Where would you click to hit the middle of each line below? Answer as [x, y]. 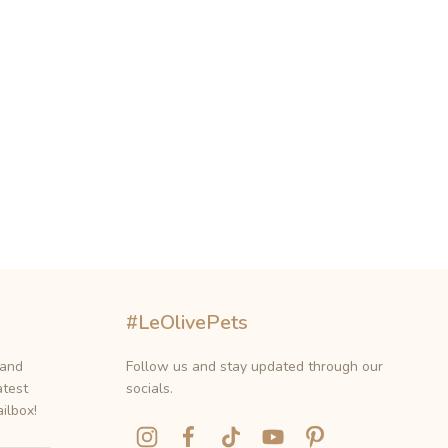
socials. [149, 388]
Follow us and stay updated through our [254, 366]
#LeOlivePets [187, 322]
